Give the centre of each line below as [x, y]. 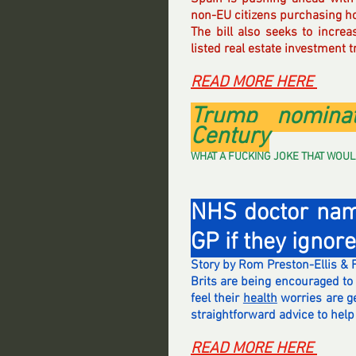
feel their [217, 299]
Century [230, 137]
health [260, 299]
